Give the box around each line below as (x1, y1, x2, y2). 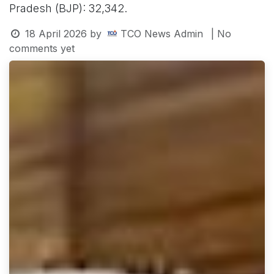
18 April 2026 (24, 27, 87, 40)
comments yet (9, 42, 75, 54)
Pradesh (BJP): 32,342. (9, 1, 127, 15)
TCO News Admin (120, 27, 203, 40)
